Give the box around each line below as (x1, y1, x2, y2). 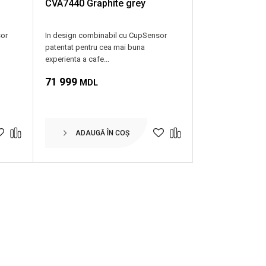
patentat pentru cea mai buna (45, 42, 145, 52)
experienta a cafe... (45, 54, 110, 64)
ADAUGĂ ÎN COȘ (75, 129, 129, 138)
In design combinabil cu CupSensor (45, 30, 167, 40)
